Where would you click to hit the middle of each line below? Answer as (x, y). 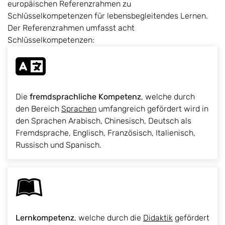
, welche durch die (109, 218)
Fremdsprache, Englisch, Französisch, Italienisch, (105, 133)
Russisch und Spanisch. (59, 145)
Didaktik (158, 218)
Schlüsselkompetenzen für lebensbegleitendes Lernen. (108, 16)
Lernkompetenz (45, 218)
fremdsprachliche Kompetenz (85, 97)
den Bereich (38, 109)
